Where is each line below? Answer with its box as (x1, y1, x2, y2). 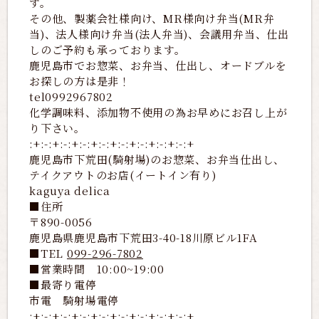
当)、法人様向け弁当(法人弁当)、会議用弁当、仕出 (29, 26, 289, 42)
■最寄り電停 (29, 277, 97, 293)
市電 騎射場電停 (29, 293, 130, 308)
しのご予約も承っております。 (29, 42, 186, 58)
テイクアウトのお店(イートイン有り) (29, 167, 216, 183)
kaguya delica (29, 183, 110, 199)
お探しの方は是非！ (29, 73, 130, 89)
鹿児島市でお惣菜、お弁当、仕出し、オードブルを (29, 58, 287, 73)
